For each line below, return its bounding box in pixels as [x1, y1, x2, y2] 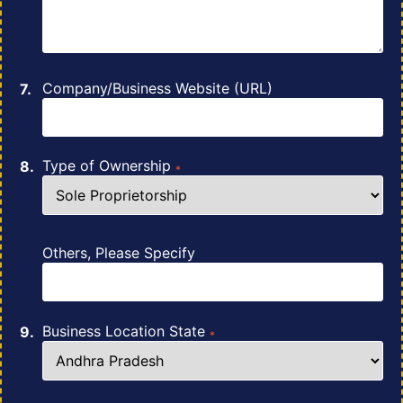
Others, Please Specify [42, 244, 195, 263]
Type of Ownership [42, 157, 175, 175]
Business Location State [42, 321, 210, 340]
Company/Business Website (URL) [42, 78, 273, 97]
